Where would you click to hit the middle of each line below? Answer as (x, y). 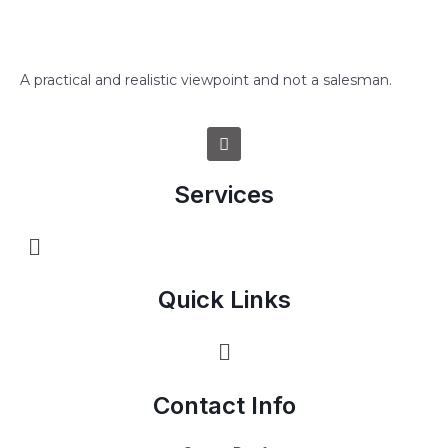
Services (224, 194)
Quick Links (224, 300)
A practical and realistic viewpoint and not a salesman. (206, 80)
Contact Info (224, 405)
